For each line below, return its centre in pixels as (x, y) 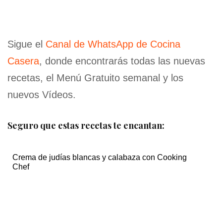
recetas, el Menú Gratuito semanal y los (95, 78)
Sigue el (27, 44)
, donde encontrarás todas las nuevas (122, 61)
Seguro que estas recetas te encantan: (86, 126)
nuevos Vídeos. (42, 95)
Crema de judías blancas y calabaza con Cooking (100, 158)
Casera (23, 61)
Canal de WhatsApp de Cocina (113, 44)
